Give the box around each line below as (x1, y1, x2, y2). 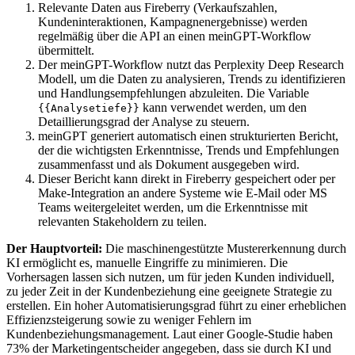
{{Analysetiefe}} (38, 101, 139, 114)
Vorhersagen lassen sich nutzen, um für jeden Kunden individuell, (6, 269, 334, 284)
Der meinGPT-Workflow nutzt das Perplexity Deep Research (38, 57, 344, 71)
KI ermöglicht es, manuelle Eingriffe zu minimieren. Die (6, 255, 288, 269)
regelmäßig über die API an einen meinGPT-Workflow (38, 29, 311, 43)
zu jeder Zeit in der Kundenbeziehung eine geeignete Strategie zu (6, 284, 332, 298)
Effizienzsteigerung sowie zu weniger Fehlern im (6, 312, 251, 326)
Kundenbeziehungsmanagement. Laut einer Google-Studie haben (6, 326, 333, 341)
